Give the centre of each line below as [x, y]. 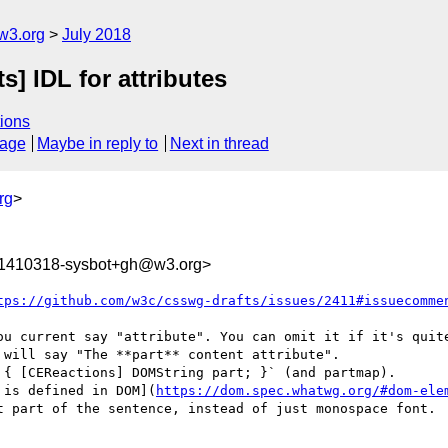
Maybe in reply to [98, 144]
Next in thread [219, 144]
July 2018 [96, 34]
